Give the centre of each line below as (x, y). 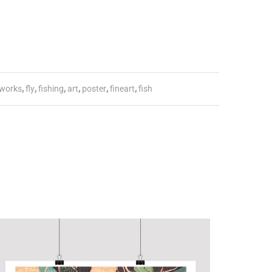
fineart (122, 89)
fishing (51, 89)
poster (94, 89)
